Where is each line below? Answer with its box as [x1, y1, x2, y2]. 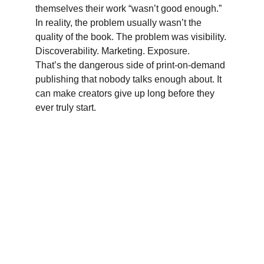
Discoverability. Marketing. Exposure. [35, 46, 192, 56]
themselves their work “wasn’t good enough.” [35, 4, 224, 14]
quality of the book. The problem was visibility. [35, 32, 229, 42]
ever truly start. [35, 103, 96, 113]
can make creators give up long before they [35, 88, 217, 98]
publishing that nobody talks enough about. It [35, 74, 224, 84]
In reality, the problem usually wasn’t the [35, 18, 204, 28]
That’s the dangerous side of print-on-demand [35, 60, 227, 70]
